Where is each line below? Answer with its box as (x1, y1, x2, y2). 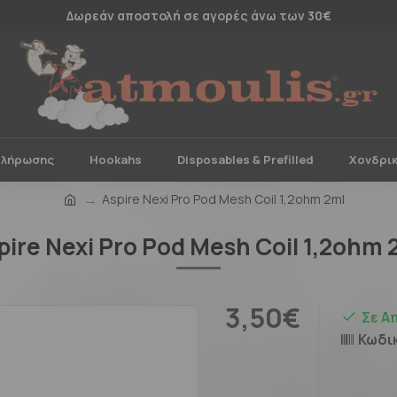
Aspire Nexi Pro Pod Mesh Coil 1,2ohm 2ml (102, 190, 345, 207)
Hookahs (90, 152, 142, 167)
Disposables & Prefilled (177, 152, 314, 167)
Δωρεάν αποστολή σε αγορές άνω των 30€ (66, 7, 331, 24)
